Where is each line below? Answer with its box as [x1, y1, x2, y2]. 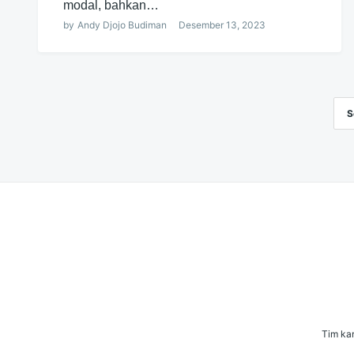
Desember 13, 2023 [179, 18, 265, 31]
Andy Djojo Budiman [77, 18, 167, 31]
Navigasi [37, 108, 88, 124]
